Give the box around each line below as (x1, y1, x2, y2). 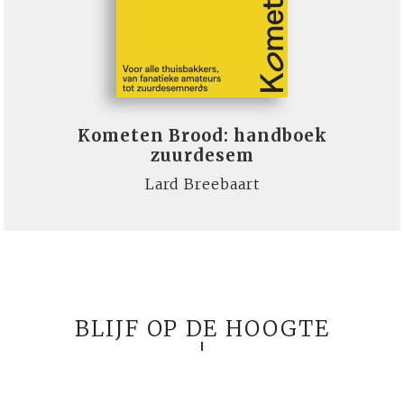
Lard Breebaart (144, 175, 260, 194)
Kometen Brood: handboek (77, 125, 327, 147)
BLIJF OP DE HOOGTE (74, 315, 330, 344)
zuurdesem (150, 145, 254, 167)
